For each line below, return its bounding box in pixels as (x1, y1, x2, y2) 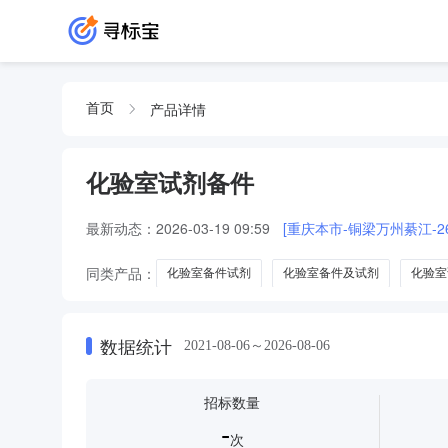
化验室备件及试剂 (283, 265, 379, 280)
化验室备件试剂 (167, 265, 251, 280)
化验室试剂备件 (86, 171, 254, 197)
